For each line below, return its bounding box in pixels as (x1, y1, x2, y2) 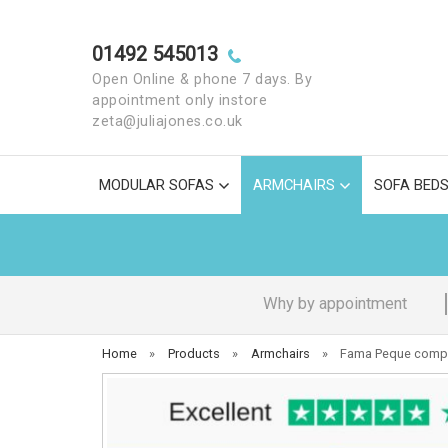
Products (167, 346, 220, 361)
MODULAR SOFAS (99, 176, 214, 194)
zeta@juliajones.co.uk (92, 113, 243, 130)
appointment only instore (92, 92, 267, 109)
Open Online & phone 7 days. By (92, 71, 312, 88)
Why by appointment (262, 294, 407, 313)
